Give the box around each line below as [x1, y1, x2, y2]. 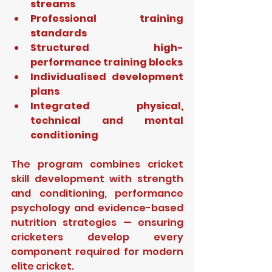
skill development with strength [11, 172, 183, 186]
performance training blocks [30, 55, 183, 69]
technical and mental [30, 114, 183, 127]
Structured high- [30, 41, 183, 55]
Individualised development [30, 70, 183, 84]
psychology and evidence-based [11, 201, 183, 215]
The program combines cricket [11, 157, 183, 171]
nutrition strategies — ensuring [11, 216, 183, 229]
